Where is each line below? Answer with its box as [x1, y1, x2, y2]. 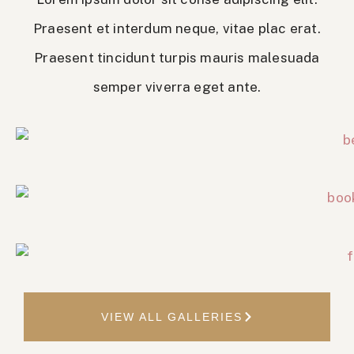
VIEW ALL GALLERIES [100, 310, 243, 323]
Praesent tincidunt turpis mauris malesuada [34, 50, 320, 66]
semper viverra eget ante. [92, 79, 262, 96]
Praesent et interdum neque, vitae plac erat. [33, 21, 321, 37]
